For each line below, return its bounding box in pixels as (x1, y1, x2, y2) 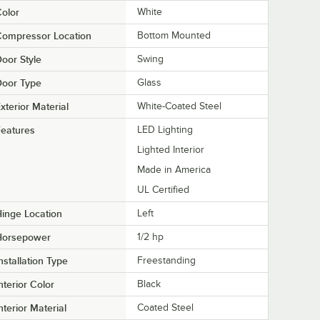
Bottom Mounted (137, 30, 211, 41)
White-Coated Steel (137, 101, 221, 112)
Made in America (137, 164, 211, 176)
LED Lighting (137, 124, 193, 136)
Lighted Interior (137, 144, 204, 156)
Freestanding (137, 255, 196, 266)
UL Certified (137, 184, 189, 196)
